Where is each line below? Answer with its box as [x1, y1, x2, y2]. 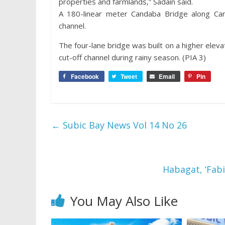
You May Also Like [70, 191, 178, 210]
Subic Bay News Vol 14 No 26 [60, 119, 187, 131]
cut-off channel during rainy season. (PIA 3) [59, 52, 206, 62]
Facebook [71, 71, 99, 81]
